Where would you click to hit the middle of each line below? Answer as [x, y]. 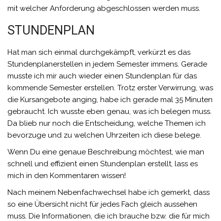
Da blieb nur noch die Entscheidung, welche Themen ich [107, 124]
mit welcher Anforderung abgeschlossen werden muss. [104, 9]
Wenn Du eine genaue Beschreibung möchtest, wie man [106, 152]
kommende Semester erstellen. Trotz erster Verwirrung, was [110, 88]
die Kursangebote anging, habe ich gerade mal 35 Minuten [110, 100]
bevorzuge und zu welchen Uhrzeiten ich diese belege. [104, 135]
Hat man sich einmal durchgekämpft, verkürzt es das [99, 53]
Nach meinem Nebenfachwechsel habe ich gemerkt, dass [109, 193]
